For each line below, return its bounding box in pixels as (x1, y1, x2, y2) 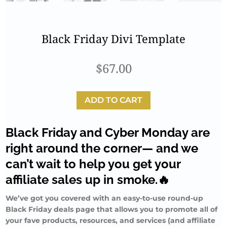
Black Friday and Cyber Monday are (6, 125, 210, 140)
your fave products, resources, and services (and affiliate (6, 216, 216, 225)
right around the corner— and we (6, 141, 199, 156)
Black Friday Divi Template (42, 30, 185, 46)
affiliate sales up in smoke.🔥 (6, 172, 170, 187)
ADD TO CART (85, 95, 142, 105)
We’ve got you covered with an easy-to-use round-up (6, 194, 204, 203)
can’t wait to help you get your (6, 157, 181, 172)
